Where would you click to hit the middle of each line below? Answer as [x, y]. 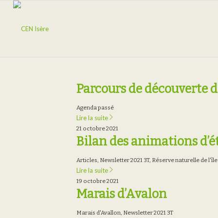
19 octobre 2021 [98, 181]
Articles [87, 160]
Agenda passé [95, 108]
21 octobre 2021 [97, 128]
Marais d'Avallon [99, 213]
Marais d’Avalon [122, 194]
